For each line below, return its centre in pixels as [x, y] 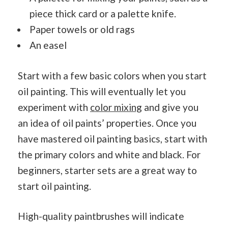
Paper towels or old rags [82, 29]
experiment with [54, 107]
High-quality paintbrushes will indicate [101, 216]
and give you [170, 107]
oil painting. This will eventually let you [102, 91]
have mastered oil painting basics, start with [112, 138]
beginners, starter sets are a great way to [107, 170]
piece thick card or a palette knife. [103, 13]
